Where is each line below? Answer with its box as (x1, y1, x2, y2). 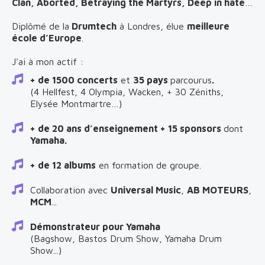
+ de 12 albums (30, 159, 96, 170)
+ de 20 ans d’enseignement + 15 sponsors (30, 122, 224, 134)
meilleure (187, 20, 230, 31)
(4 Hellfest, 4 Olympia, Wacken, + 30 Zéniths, (30, 86, 224, 97)
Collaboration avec (30, 184, 111, 195)
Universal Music (111, 184, 181, 195)
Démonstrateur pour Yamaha (30, 221, 160, 232)
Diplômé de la (12, 20, 69, 31)
